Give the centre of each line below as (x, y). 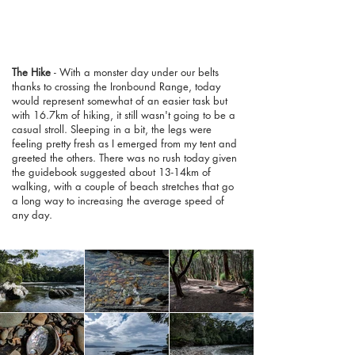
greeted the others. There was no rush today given (124, 157)
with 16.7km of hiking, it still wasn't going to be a (124, 115)
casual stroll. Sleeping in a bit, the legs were (112, 129)
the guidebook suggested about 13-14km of (111, 172)
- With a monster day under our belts (136, 72)
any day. (34, 214)
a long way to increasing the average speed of (118, 200)
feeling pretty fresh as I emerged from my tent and (124, 143)
